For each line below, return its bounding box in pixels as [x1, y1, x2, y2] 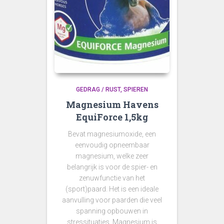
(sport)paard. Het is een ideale [65, 185, 158, 193]
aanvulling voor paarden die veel [62, 196, 162, 204]
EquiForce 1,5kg [76, 111, 148, 123]
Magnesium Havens [65, 98, 158, 110]
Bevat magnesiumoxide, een [68, 130, 156, 138]
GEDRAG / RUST [76, 86, 120, 93]
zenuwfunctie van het [79, 174, 145, 182]
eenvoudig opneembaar [74, 141, 149, 149]
